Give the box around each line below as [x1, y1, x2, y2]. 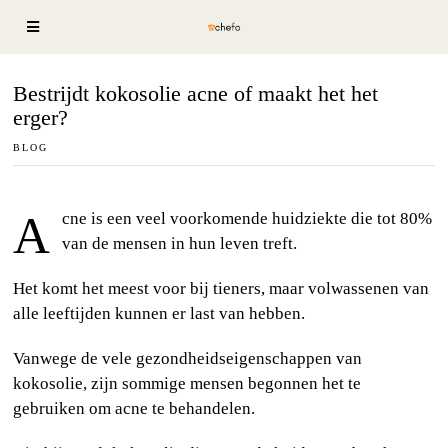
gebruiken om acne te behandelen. [13, 398, 256, 418]
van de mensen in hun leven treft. [62, 233, 298, 253]
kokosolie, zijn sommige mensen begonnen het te [13, 373, 362, 393]
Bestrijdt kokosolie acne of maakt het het [13, 81, 379, 106]
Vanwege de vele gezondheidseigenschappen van [13, 348, 363, 368]
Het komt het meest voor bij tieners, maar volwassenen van [13, 278, 430, 298]
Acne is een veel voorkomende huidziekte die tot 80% [13, 207, 51, 264]
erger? [13, 105, 69, 130]
